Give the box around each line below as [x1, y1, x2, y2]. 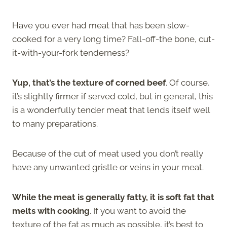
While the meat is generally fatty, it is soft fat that [12, 192, 214, 202]
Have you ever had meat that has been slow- [12, 20, 190, 30]
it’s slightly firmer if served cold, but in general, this [12, 91, 213, 101]
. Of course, [166, 77, 210, 88]
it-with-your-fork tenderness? [12, 47, 129, 58]
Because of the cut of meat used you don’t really [12, 148, 203, 159]
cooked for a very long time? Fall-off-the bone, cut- [12, 33, 215, 44]
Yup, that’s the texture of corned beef [12, 77, 166, 88]
